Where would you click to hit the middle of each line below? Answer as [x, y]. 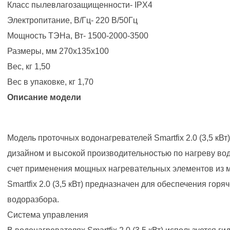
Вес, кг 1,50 [29, 66]
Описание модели [44, 97]
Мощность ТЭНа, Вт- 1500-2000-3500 [78, 36]
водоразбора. [33, 199]
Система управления [48, 215]
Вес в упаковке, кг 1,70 [50, 82]
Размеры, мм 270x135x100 [58, 51]
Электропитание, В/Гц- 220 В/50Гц [72, 20]
